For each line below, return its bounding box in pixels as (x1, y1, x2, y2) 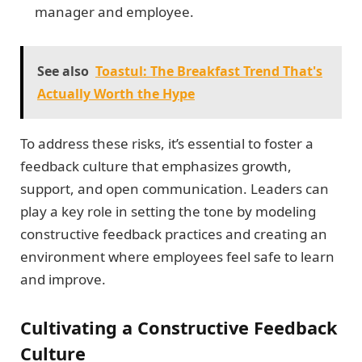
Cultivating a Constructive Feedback (20, 315, 338, 339)
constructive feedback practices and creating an (20, 225, 327, 244)
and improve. (20, 270, 106, 289)
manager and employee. (35, 2, 194, 21)
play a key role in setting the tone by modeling (20, 202, 316, 221)
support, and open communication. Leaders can (20, 179, 329, 199)
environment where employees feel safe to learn (20, 247, 335, 267)
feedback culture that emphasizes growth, (20, 157, 292, 176)
